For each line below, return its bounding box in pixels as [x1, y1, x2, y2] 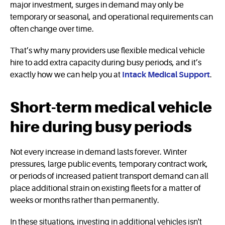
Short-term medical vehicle [10, 98, 212, 116]
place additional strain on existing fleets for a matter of [10, 184, 201, 193]
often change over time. [10, 24, 94, 34]
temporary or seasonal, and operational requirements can [10, 12, 213, 22]
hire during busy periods [10, 118, 192, 136]
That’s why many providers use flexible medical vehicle [10, 46, 205, 55]
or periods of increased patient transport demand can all [10, 172, 208, 181]
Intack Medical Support [122, 70, 210, 79]
